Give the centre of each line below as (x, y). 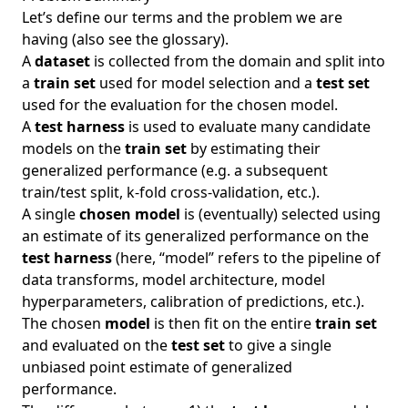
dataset (62, 61)
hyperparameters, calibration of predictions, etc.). (193, 301)
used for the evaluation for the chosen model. (180, 105)
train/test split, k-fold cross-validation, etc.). (171, 192)
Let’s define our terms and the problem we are (182, 17)
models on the (73, 148)
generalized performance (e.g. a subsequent (175, 170)
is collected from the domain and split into (238, 61)
